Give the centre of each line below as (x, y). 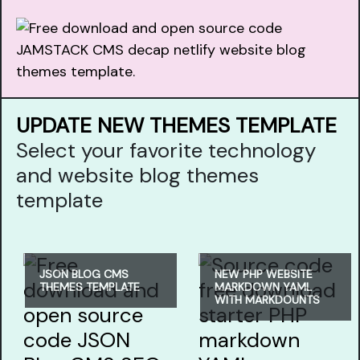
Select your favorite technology (166, 150)
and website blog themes (137, 175)
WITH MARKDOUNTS (267, 300)
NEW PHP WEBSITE (263, 274)
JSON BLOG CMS (84, 274)
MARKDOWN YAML (263, 287)
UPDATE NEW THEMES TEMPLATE (176, 125)
